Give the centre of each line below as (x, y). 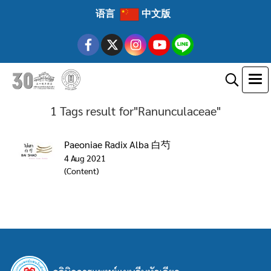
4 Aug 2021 (85, 158)
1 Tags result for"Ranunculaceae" (135, 111)
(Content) (81, 171)
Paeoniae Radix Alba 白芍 (117, 144)
